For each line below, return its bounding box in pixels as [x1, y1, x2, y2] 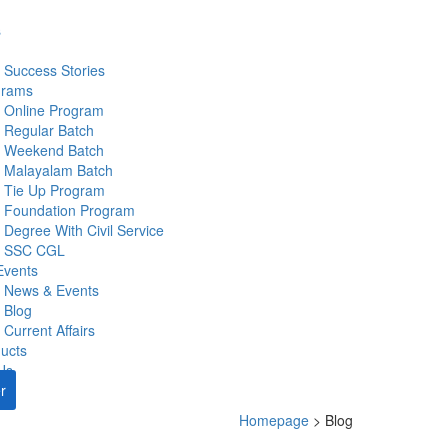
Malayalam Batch [4, 160, 113, 180]
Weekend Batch [4, 140, 104, 160]
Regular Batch [4, 120, 94, 140]
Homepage [239, 410, 309, 430]
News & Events [4, 280, 99, 300]
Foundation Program [4, 200, 135, 220]
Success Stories [4, 60, 105, 80]
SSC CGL [4, 240, 65, 260]
